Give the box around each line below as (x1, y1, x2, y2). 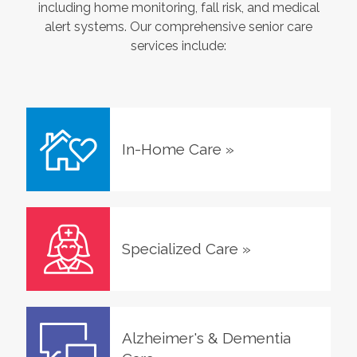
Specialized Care (121, 239, 238, 257)
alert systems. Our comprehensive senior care (45, 18, 312, 34)
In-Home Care (121, 139, 222, 158)
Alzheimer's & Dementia (121, 328, 291, 347)
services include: (131, 37, 226, 53)
